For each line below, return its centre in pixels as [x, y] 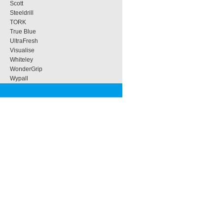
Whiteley [21, 60]
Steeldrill [22, 13]
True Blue [23, 32]
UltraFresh [24, 41]
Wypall [19, 78]
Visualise [22, 50]
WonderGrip [26, 69]
